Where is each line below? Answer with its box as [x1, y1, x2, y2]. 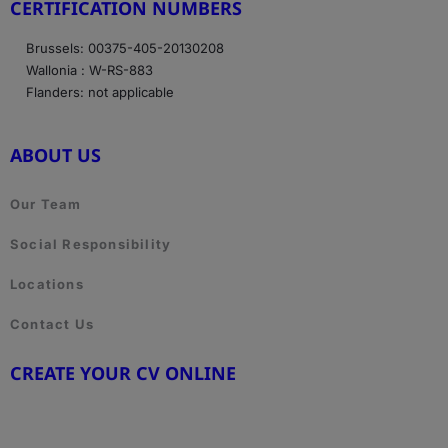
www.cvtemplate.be [10, 405, 191, 426]
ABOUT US [10, 142, 101, 167]
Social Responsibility [10, 235, 172, 252]
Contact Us [10, 315, 94, 332]
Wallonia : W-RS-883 [26, 62, 154, 78]
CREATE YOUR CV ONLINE [10, 360, 236, 385]
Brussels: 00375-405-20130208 [26, 40, 225, 56]
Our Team [10, 195, 82, 212]
